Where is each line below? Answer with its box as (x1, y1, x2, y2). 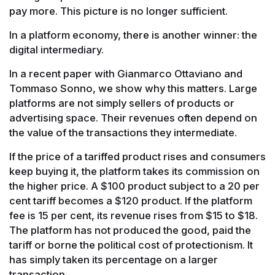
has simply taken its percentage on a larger (9, 253, 218, 266)
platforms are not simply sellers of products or (9, 96, 234, 109)
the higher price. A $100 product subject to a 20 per (9, 179, 260, 192)
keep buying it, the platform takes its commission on (9, 165, 260, 177)
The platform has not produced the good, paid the (9, 223, 251, 236)
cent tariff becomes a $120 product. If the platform (9, 194, 252, 207)
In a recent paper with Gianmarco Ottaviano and (9, 67, 242, 80)
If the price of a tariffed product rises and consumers (9, 150, 266, 163)
